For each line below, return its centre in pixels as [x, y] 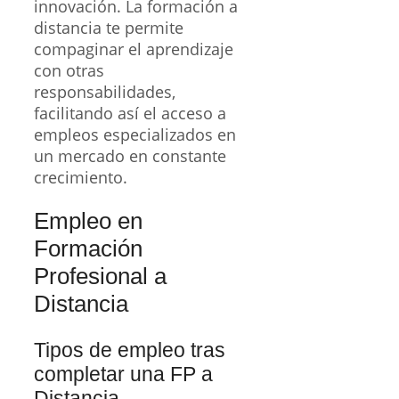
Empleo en [88, 220]
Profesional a [100, 276]
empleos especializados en [135, 134]
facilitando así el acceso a [130, 113]
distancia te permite [109, 27]
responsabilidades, [105, 91]
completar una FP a [123, 374]
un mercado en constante [130, 155]
